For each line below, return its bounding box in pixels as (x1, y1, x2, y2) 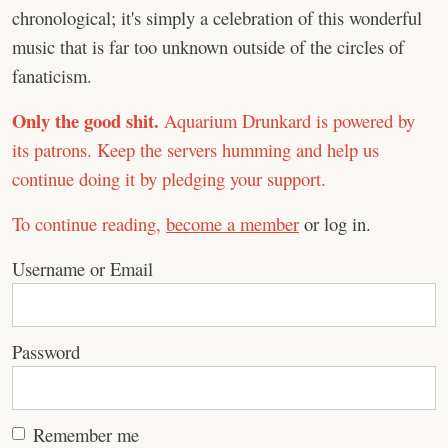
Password (12, 339, 80, 364)
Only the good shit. (12, 107, 159, 134)
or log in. (299, 211, 371, 236)
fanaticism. (12, 63, 92, 88)
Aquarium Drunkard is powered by (159, 108, 415, 133)
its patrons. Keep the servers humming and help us (12, 137, 379, 162)
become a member (166, 211, 299, 236)
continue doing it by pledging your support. (12, 166, 326, 191)
